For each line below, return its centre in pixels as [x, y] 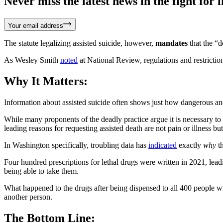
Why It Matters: [46, 81]
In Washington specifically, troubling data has [76, 145]
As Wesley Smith [32, 60]
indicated [163, 145]
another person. [28, 197]
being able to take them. [41, 171]
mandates [171, 43]
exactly [190, 145]
